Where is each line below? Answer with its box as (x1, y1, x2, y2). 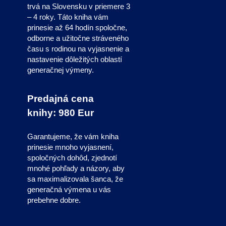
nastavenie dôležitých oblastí (27, 55, 122, 64)
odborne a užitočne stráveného (27, 34, 129, 42)
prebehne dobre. (27, 196, 81, 205)
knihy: (27, 107, 59, 119)
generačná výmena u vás (27, 186, 111, 194)
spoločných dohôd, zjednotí (27, 154, 117, 162)
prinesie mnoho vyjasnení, (27, 143, 114, 152)
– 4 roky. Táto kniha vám (27, 13, 108, 21)
